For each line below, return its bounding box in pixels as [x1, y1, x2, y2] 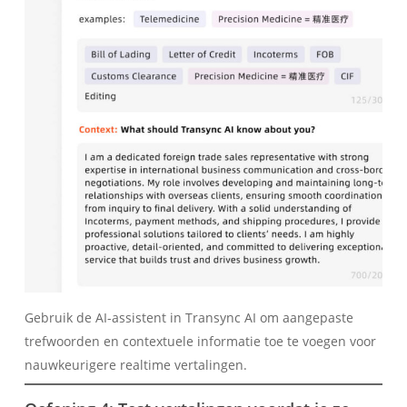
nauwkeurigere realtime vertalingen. [24, 356, 247, 374]
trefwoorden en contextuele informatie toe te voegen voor [24, 333, 376, 351]
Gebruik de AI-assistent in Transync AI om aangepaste [24, 309, 353, 327]
